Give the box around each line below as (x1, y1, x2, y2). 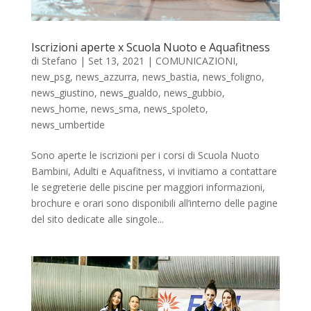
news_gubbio (163, 86, 222, 100)
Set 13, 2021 (87, 54, 144, 68)
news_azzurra (75, 70, 137, 84)
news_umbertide (31, 118, 105, 132)
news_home (31, 102, 85, 116)
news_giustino (31, 86, 94, 100)
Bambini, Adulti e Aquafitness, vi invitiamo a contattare (31, 165, 277, 178)
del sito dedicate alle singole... (31, 212, 164, 226)
